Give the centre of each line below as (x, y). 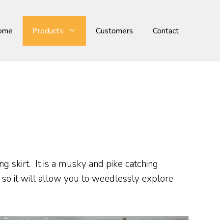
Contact (166, 31)
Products (48, 31)
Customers (114, 31)
